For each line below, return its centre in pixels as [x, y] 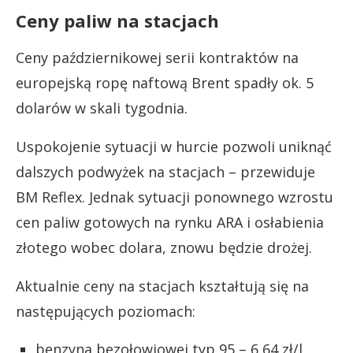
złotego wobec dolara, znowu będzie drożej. [164, 247]
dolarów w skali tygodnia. [102, 108]
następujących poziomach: [106, 311]
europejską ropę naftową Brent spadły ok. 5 [165, 82]
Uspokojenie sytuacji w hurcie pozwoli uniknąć [174, 146]
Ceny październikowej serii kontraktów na [157, 57]
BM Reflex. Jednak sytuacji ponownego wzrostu [175, 197]
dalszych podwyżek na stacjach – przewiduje [165, 171]
